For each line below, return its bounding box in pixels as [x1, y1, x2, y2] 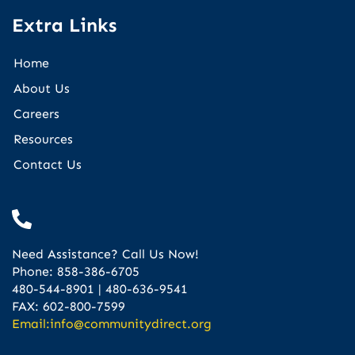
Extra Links [12, 13, 116, 36]
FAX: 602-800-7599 [12, 298, 125, 314]
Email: [12, 315, 50, 331]
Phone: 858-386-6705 [12, 263, 139, 279]
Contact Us [13, 156, 82, 172]
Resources [13, 131, 73, 147]
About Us [13, 80, 70, 96]
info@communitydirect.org [50, 315, 212, 331]
